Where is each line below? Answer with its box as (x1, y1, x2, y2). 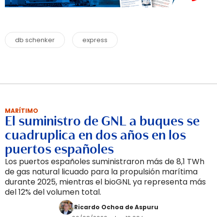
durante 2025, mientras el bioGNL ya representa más (5, 176, 206, 187)
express (82, 35, 108, 45)
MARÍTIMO (5, 106, 38, 115)
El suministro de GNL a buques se (5, 112, 200, 129)
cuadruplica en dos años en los (5, 126, 186, 143)
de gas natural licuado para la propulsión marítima (5, 166, 198, 177)
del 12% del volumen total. (5, 186, 101, 198)
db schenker (15, 35, 55, 45)
